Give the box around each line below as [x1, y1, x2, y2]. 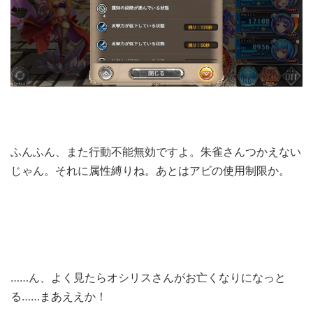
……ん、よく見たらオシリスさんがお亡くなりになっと [10, 270, 286, 284]
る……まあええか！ [10, 289, 107, 303]
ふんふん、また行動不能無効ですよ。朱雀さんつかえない [10, 144, 301, 159]
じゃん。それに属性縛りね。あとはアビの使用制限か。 [10, 163, 290, 177]
